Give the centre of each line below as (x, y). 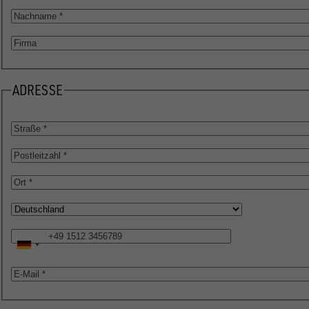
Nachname (33, 15)
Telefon (27, 236)
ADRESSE (38, 90)
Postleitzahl (36, 155)
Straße (25, 128)
